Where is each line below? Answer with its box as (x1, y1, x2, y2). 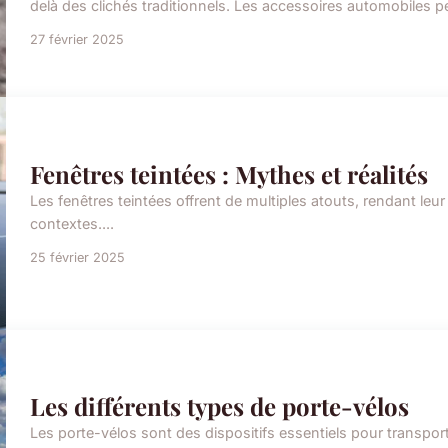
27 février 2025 (30, 31, 124, 47)
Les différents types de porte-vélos (30, 390, 409, 423)
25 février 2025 (30, 249, 125, 265)
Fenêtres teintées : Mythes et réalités (30, 157, 428, 190)
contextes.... (30, 214, 114, 232)
